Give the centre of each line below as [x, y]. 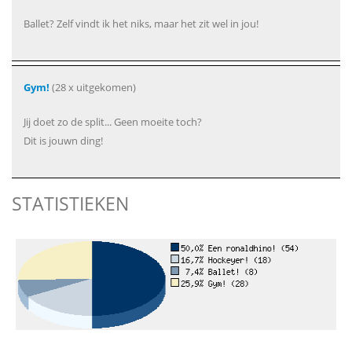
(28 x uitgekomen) [93, 87]
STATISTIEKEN [70, 203]
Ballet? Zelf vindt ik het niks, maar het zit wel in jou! [141, 24]
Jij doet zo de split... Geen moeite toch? [113, 122]
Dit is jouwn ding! [63, 141]
